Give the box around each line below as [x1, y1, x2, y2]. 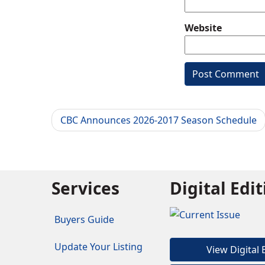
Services [51, 177, 119, 200]
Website [185, 21, 222, 35]
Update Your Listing [54, 240, 143, 254]
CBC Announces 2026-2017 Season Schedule [60, 114, 257, 127]
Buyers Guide [54, 213, 114, 227]
